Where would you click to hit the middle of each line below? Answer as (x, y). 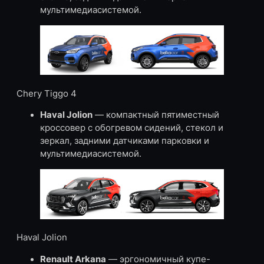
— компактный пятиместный (156, 115)
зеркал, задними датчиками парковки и (125, 141)
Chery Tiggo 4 (47, 93)
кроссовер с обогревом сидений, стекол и (132, 128)
